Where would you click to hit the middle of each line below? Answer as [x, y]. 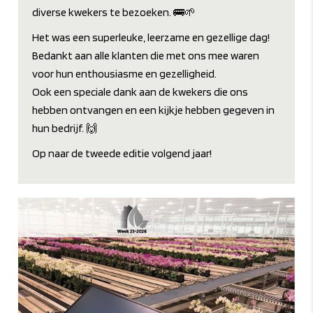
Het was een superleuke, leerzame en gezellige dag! [151, 38]
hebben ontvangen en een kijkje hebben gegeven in [154, 110]
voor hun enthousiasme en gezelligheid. [125, 74]
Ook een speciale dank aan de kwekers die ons [140, 92]
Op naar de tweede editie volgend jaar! [122, 154]
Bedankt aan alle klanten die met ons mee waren [146, 56]
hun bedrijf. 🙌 [65, 129]
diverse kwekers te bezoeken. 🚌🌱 [114, 13]
